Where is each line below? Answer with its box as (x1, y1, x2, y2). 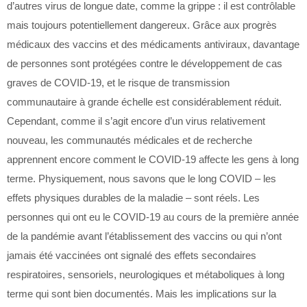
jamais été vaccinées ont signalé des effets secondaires (7, 249, 256, 261)
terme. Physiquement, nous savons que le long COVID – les (7, 173, 276, 184)
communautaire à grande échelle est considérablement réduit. (7, 96, 282, 108)
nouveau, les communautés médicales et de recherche (7, 134, 252, 146)
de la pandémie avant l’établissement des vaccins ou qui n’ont (7, 230, 282, 242)
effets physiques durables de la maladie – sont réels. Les (7, 192, 260, 204)
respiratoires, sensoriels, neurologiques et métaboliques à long (7, 269, 284, 280)
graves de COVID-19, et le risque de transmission (7, 77, 230, 88)
